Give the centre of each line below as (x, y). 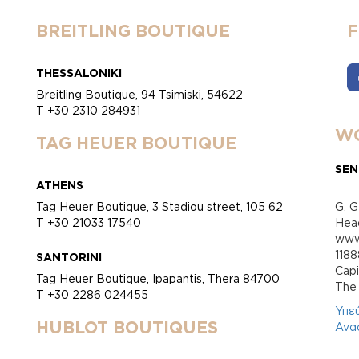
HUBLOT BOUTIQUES (127, 327)
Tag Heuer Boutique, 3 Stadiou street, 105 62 (159, 207)
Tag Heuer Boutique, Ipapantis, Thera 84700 (157, 279)
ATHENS (59, 185)
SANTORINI (69, 257)
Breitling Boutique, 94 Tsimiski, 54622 (139, 95)
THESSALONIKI (79, 73)
